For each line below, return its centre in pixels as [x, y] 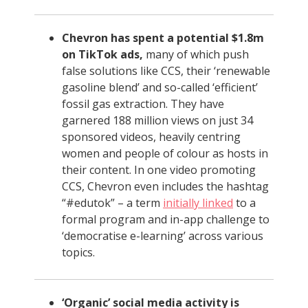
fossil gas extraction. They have [143, 104]
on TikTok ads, [102, 54]
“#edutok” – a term [112, 203]
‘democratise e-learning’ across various [163, 236]
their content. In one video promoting [159, 170]
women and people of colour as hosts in [165, 153]
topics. [78, 252]
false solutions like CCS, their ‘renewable [166, 71]
